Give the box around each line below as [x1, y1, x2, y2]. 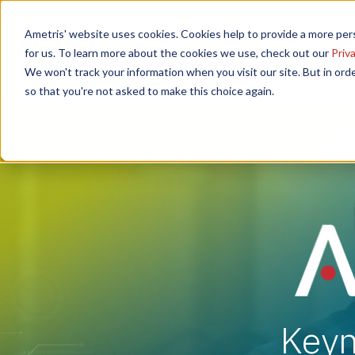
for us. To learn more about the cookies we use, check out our [24, 45, 331, 59]
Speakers [230, 44, 279, 59]
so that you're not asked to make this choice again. [24, 83, 274, 97]
